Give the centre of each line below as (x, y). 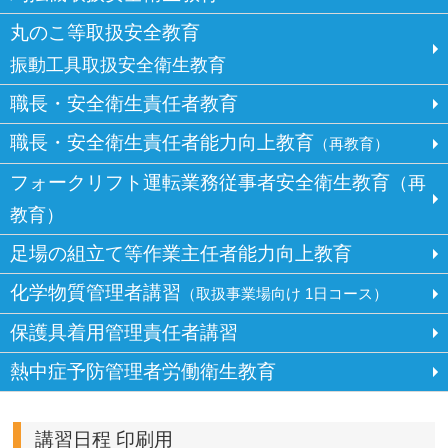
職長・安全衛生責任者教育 (124, 103)
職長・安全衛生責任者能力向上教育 (162, 142)
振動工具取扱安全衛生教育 (118, 65)
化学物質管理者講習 (95, 292)
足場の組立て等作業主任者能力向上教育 (181, 253)
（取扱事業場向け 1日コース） (284, 293)
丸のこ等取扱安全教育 (105, 32)
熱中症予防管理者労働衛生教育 (143, 371)
